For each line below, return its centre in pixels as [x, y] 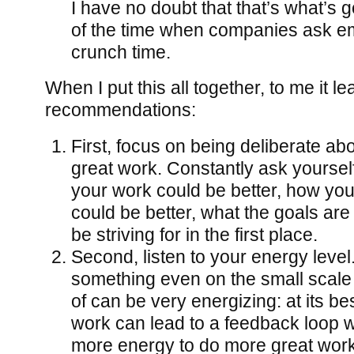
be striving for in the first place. [194, 234]
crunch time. [121, 53]
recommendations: [120, 110]
